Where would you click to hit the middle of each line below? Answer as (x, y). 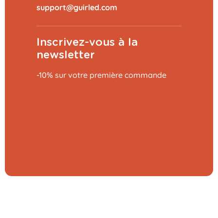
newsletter (66, 55)
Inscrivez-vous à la (87, 42)
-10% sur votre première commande (101, 75)
